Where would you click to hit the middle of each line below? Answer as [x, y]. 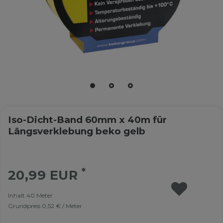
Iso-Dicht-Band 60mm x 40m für [87, 119]
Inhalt [17, 196]
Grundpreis [25, 206]
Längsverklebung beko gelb [76, 131]
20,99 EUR [45, 175]
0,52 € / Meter [62, 206]
